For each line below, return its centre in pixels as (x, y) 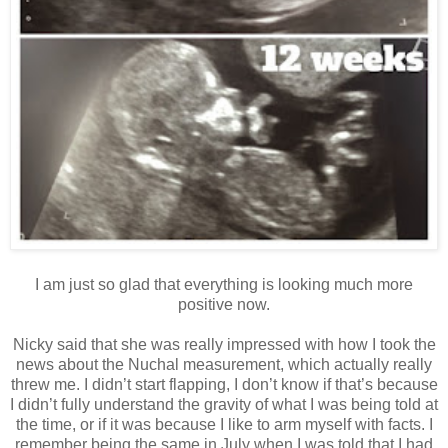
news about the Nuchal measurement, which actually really (224, 365)
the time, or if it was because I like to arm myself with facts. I (224, 425)
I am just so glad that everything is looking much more (224, 285)
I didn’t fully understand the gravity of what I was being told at (224, 405)
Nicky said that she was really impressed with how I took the (224, 345)
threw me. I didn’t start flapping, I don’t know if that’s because (224, 385)
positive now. (224, 305)
